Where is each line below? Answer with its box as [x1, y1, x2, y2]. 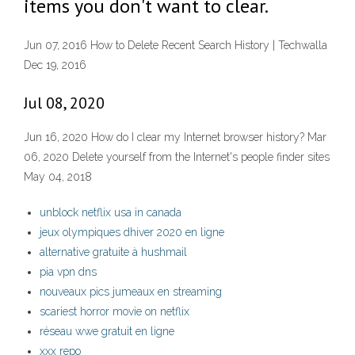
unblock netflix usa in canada [40, 206, 181, 219]
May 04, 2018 [24, 170, 92, 184]
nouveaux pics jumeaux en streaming [40, 285, 222, 299]
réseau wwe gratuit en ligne [40, 325, 174, 338]
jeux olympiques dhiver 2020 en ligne [40, 226, 224, 239]
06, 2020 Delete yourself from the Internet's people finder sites [24, 151, 330, 164]
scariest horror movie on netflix [40, 305, 189, 319]
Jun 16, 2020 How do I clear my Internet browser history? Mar [24, 131, 326, 144]
